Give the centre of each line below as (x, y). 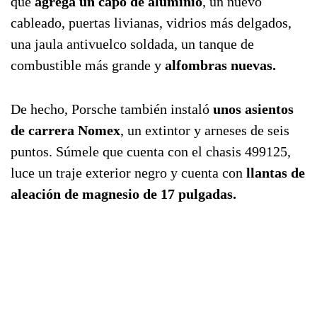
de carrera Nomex (65, 131)
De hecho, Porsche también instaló (112, 109)
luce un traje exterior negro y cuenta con (128, 173)
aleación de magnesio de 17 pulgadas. (123, 194)
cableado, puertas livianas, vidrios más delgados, (151, 23)
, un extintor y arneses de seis (205, 131)
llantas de (276, 173)
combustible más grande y (88, 65)
